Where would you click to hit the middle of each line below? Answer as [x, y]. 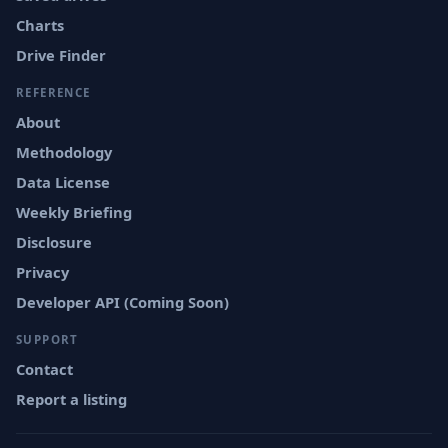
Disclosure [54, 242]
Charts [40, 25]
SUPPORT [47, 339]
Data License [63, 182]
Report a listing [71, 399]
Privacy [42, 272]
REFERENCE [53, 92]
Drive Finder [61, 55]
